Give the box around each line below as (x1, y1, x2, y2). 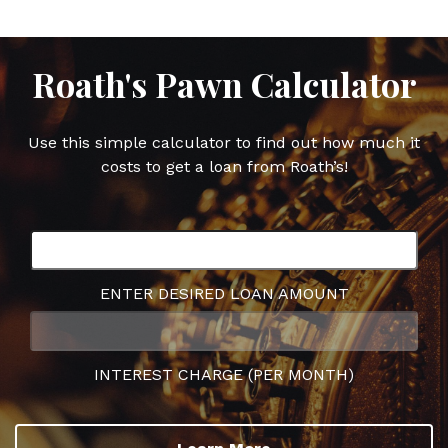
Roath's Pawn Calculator (31, 60, 417, 107)
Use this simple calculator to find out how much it (28, 132, 420, 152)
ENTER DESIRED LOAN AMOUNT (99, 283, 349, 303)
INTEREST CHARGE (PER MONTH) (94, 364, 354, 384)
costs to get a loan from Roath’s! (100, 156, 348, 176)
